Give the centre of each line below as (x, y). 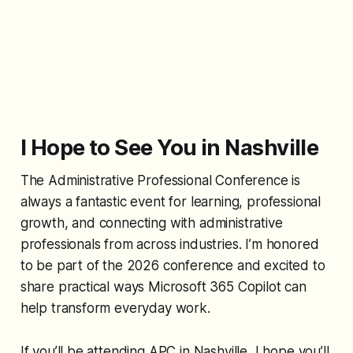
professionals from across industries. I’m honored (169, 244)
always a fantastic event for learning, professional (171, 201)
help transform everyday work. (115, 308)
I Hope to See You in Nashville (169, 147)
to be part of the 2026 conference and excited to (173, 265)
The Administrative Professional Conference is (160, 180)
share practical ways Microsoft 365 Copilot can (163, 286)
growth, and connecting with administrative (151, 223)
